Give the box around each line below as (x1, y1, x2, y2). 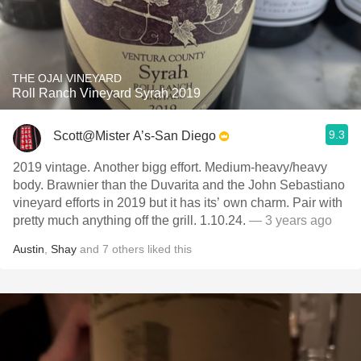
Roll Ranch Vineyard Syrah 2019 (12, 86, 201, 100)
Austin (13, 243, 44, 255)
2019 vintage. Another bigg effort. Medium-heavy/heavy (13, 160, 327, 174)
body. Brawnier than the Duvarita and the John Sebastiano (13, 178, 345, 192)
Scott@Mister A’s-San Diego (53, 128, 216, 143)
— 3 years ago (249, 214, 332, 227)
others (112, 243, 144, 255)
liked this (144, 243, 192, 255)
